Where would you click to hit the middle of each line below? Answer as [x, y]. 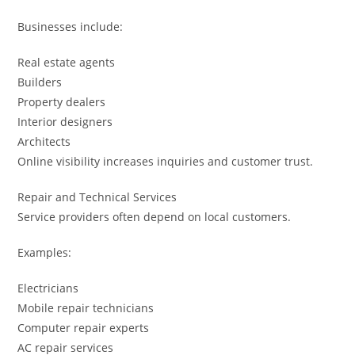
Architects [44, 141]
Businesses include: [71, 26]
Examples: [45, 252]
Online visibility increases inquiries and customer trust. [166, 161]
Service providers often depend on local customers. [155, 216]
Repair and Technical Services [97, 197]
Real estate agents [67, 62]
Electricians [48, 288]
